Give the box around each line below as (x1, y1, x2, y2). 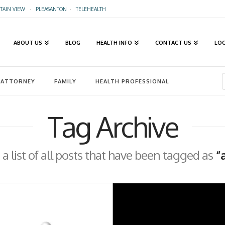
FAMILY (54, 77, 76, 85)
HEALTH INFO (96, 39, 133, 46)
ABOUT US (13, 39, 42, 46)
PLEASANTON (35, 6, 67, 12)
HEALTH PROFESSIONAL (95, 77, 169, 85)
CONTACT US (155, 39, 192, 46)
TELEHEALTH (75, 6, 106, 12)
